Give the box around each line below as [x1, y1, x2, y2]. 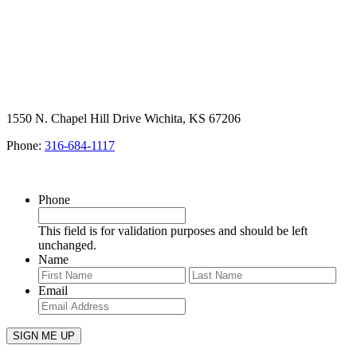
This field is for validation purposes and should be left [38, 224, 308, 238]
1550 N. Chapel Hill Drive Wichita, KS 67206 [6, 112, 241, 126]
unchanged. [38, 238, 96, 253]
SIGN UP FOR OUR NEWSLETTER [6, 166, 214, 180]
